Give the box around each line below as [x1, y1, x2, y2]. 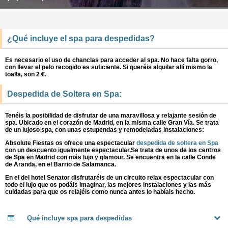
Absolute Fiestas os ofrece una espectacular [5, 139, 136, 147]
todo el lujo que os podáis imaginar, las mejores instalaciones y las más [5, 181, 211, 189]
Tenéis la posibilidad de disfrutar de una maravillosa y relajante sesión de [5, 112, 216, 120]
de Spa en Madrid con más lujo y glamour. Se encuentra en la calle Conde [5, 154, 216, 161]
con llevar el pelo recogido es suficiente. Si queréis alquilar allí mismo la [5, 64, 212, 71]
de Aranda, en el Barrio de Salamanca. [5, 161, 116, 168]
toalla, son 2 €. [5, 71, 46, 78]
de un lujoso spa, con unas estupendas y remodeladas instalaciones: [5, 126, 204, 134]
